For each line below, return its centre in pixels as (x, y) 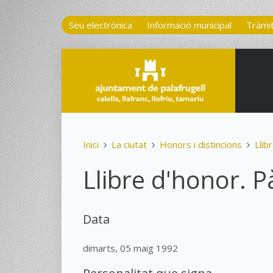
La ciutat (129, 144)
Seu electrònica (100, 25)
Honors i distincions (200, 144)
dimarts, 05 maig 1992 (130, 248)
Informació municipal (189, 25)
